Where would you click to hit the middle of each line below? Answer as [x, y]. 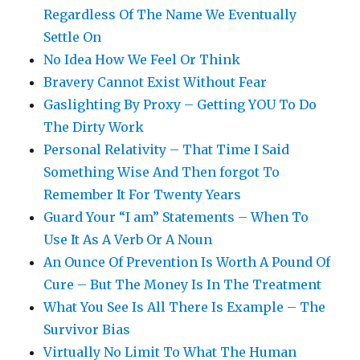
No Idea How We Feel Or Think [142, 60]
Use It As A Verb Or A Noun [128, 240]
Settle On [73, 37]
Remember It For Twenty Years [143, 195]
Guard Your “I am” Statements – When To [176, 217]
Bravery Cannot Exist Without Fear [155, 82]
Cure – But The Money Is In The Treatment [183, 285]
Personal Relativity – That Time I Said [167, 150]
